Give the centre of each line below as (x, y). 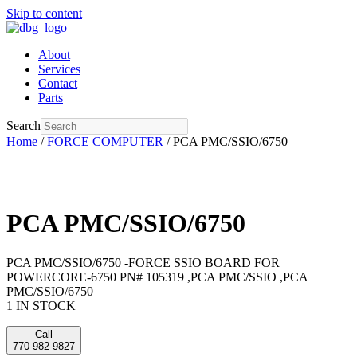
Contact (58, 83)
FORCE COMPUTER (105, 141)
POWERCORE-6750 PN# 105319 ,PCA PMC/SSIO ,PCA (157, 277)
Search (24, 126)
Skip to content (44, 13)
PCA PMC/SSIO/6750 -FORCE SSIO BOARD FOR (143, 262)
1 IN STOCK (41, 305)
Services (59, 69)
